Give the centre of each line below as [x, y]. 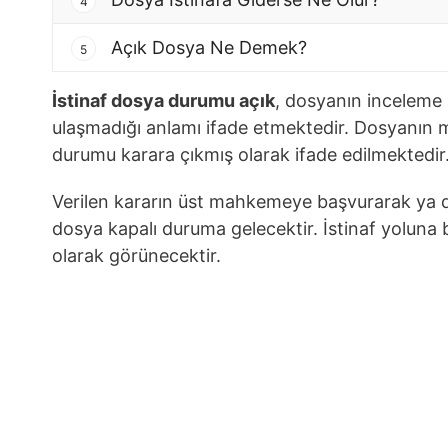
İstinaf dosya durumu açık [163, 100]
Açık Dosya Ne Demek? [206, 48]
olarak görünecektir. [136, 255]
